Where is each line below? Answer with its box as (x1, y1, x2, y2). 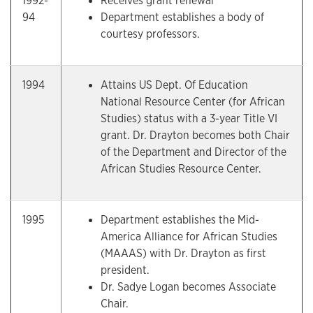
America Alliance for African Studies (101, 229, 277, 244)
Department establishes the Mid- (101, 212, 259, 227)
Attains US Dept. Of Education (101, 78, 248, 92)
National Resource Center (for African (101, 94, 285, 109)
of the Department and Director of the (101, 145, 286, 159)
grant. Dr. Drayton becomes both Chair (101, 128, 290, 143)
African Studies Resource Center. (101, 161, 261, 176)
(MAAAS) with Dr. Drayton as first (101, 246, 266, 261)
